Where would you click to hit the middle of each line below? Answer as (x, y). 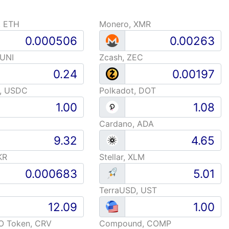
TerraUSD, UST (128, 190)
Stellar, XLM (122, 157)
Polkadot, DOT (128, 90)
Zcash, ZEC (121, 57)
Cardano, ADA (127, 124)
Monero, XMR (125, 24)
